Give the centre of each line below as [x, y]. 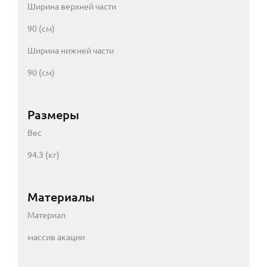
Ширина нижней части [71, 50]
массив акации [56, 237]
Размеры [53, 114]
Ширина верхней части [72, 6]
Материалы [61, 197]
